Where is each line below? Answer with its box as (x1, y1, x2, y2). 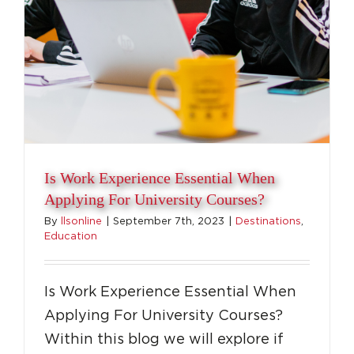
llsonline (61, 217, 102, 227)
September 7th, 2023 (113, 217, 224, 227)
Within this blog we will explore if (44, 333, 284, 347)
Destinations (235, 217, 301, 227)
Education (44, 232, 97, 242)
